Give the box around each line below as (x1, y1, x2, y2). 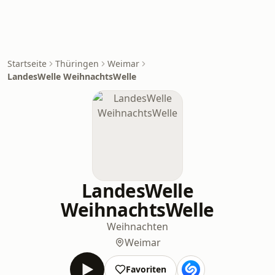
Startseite (7, 58, 47, 69)
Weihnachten (107, 220, 168, 233)
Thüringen (55, 58, 99, 69)
